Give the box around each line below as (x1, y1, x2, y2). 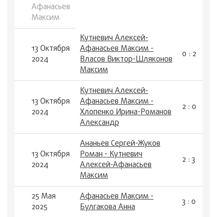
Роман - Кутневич (80, 149, 142, 160)
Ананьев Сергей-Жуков (80, 138, 160, 150)
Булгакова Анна (80, 201, 135, 213)
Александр (80, 117, 119, 129)
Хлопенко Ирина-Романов (80, 107, 171, 118)
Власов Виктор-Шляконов (80, 54, 172, 65)
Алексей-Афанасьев (80, 159, 152, 171)
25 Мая (31, 191, 56, 202)
